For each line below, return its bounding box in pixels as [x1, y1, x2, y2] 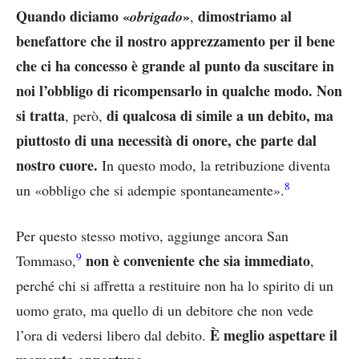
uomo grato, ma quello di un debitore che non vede [16, 300, 313, 320]
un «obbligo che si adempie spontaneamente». [16, 179, 284, 200]
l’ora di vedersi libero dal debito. [16, 325, 210, 345]
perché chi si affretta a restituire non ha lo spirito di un [16, 275, 333, 295]
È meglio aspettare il [210, 324, 337, 345]
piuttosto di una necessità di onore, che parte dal [16, 129, 317, 151]
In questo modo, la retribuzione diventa [98, 155, 330, 175]
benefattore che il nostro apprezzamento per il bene [16, 30, 335, 51]
